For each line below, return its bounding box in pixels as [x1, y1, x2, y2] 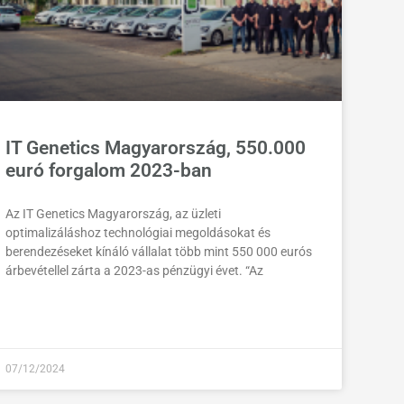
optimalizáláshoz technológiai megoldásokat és [5, 225, 271, 241]
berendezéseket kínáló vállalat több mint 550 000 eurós [5, 244, 312, 260]
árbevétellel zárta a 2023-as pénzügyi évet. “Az [5, 263, 263, 279]
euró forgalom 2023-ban [5, 160, 212, 182]
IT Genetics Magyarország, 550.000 [5, 137, 306, 160]
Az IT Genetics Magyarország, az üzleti [5, 207, 221, 222]
